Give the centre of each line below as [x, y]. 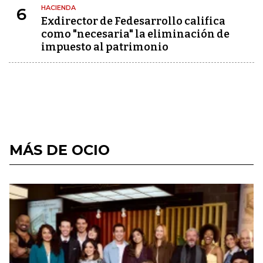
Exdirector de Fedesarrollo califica [133, 21]
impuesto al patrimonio [105, 47]
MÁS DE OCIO [60, 150]
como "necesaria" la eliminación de [135, 34]
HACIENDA [58, 8]
